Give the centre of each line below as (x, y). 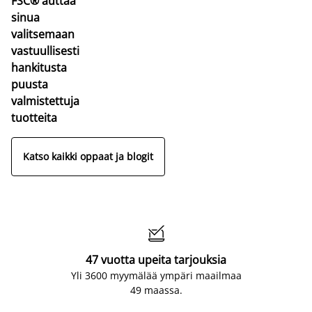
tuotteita (34, 117)
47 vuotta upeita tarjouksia (156, 259)
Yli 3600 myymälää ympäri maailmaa (156, 275)
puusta (30, 84)
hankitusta (39, 67)
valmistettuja (45, 101)
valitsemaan (43, 34)
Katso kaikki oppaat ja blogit (88, 157)
